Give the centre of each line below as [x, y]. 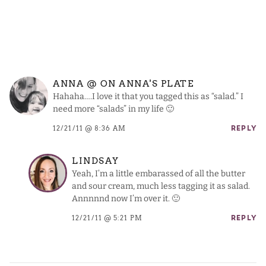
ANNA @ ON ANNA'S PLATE [123, 83]
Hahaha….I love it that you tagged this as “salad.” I [148, 96]
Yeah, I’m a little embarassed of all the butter [159, 173]
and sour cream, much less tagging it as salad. [161, 186]
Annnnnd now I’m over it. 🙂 [126, 198]
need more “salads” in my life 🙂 [113, 109]
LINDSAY [96, 161]
